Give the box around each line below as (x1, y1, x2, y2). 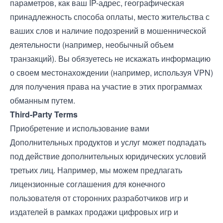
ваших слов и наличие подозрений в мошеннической (10, 25, 206, 36)
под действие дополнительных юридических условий (10, 150, 206, 162)
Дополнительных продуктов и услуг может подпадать (10, 136, 206, 148)
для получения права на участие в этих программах (10, 81, 202, 92)
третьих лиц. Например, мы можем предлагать (10, 164, 182, 176)
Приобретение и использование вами (10, 122, 149, 134)
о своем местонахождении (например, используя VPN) (10, 67, 213, 78)
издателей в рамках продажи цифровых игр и (10, 206, 178, 218)
